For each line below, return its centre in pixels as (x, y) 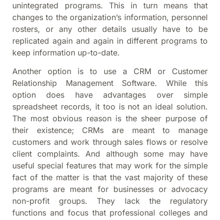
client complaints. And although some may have (110, 154)
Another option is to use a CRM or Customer (110, 71)
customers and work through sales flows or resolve (110, 142)
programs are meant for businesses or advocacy (110, 189)
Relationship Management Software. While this (110, 83)
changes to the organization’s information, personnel (110, 17)
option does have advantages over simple (110, 95)
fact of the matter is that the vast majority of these (110, 178)
